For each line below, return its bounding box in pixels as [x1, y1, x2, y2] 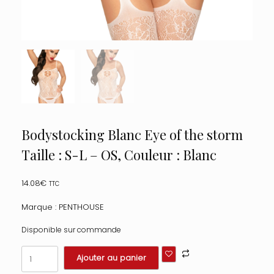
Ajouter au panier [76, 252, 146, 264]
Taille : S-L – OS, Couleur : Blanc [21, 146, 217, 165]
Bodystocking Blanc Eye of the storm [21, 125, 243, 144]
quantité [21, 245, 54, 257]
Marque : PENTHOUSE [21, 201, 104, 213]
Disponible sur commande [21, 224, 121, 235]
